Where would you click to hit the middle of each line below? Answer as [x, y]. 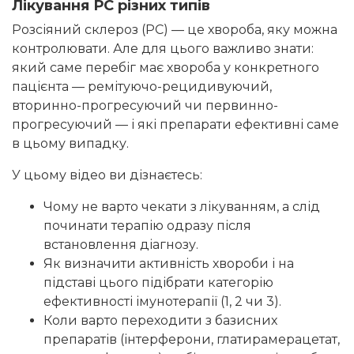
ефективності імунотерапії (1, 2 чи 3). [162, 302]
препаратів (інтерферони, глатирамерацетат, [192, 340]
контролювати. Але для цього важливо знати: [163, 49]
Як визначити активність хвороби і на [169, 264]
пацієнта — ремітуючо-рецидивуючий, [142, 87]
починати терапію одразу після [147, 226]
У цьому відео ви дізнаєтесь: [107, 175]
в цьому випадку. [70, 144]
